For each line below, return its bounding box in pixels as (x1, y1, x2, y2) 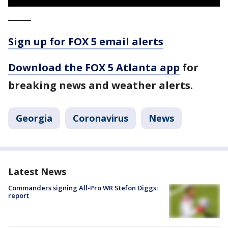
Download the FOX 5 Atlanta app (8, 61, 180, 74)
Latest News (8, 165, 66, 178)
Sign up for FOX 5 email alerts (8, 35, 163, 48)
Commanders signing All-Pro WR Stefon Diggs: (8, 183, 158, 192)
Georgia (16, 112, 52, 124)
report (8, 191, 29, 200)
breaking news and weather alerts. (8, 78, 193, 92)
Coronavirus (73, 112, 128, 124)
